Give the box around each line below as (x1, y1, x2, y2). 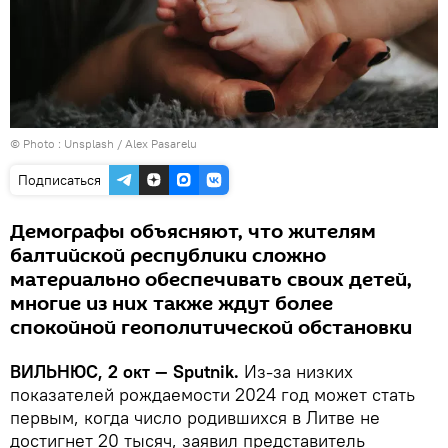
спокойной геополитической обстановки (10, 313, 412, 342)
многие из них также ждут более (10, 289, 333, 318)
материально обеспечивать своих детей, (10, 265, 412, 294)
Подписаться (18, 170, 101, 189)
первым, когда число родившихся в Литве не (10, 405, 380, 429)
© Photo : (10, 135, 64, 151)
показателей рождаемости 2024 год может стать (10, 382, 415, 406)
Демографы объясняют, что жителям (10, 217, 376, 246)
